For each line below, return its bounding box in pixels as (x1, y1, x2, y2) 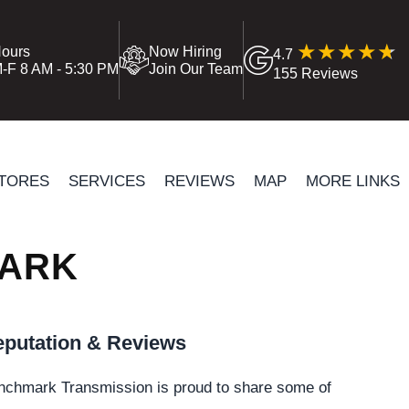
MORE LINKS (305, 171, 400, 190)
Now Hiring (149, 44, 223, 59)
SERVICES (68, 171, 145, 190)
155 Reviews (273, 65, 359, 81)
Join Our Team (149, 61, 244, 77)
